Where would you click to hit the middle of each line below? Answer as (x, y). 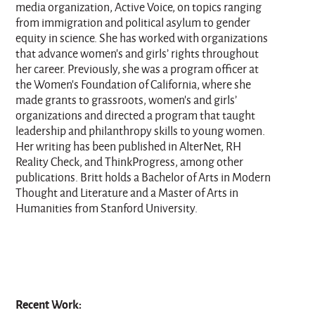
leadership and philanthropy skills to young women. (141, 131)
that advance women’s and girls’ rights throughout (137, 53)
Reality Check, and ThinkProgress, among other (130, 162)
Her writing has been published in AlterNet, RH (129, 146)
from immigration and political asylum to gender (133, 22)
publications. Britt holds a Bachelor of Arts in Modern (143, 177)
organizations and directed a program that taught (136, 115)
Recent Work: (50, 304)
